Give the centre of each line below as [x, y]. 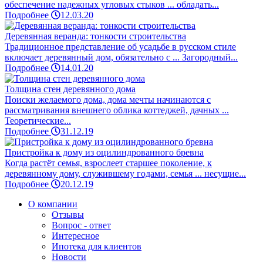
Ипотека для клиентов [97, 247]
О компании [53, 204]
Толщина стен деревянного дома [70, 89]
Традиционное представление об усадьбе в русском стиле [120, 47]
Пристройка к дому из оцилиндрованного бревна [104, 153]
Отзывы [68, 215]
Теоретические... [38, 121]
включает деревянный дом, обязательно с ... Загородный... [121, 58]
